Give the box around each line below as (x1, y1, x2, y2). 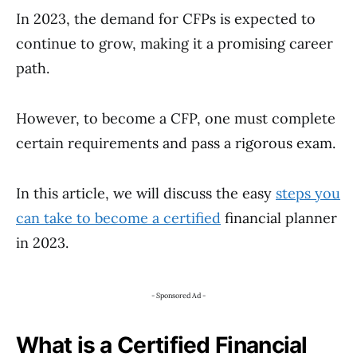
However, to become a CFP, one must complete (16, 109, 335, 127)
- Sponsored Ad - (151, 291, 206, 300)
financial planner (221, 209, 337, 227)
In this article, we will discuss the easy (16, 184, 276, 202)
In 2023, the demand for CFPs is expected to (16, 10, 316, 28)
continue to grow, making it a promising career (16, 34, 333, 53)
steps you (276, 184, 340, 202)
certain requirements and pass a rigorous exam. (16, 134, 335, 152)
